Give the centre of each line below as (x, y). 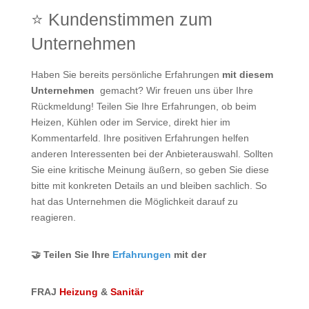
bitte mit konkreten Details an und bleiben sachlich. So (149, 185)
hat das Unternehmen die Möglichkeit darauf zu (134, 201)
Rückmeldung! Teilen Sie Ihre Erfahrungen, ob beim (143, 106)
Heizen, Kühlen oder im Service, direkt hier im (130, 122)
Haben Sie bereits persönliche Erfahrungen (126, 74)
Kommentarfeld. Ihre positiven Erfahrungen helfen (140, 138)
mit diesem (247, 74)
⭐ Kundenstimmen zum (121, 19)
